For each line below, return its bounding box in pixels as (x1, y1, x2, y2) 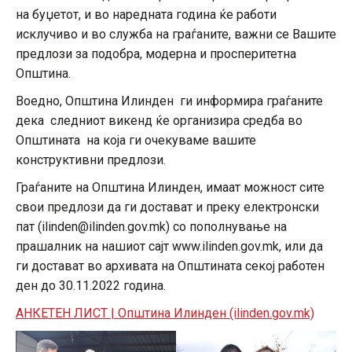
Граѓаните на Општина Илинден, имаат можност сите (16, 180, 324, 196)
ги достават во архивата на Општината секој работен (16, 258, 324, 274)
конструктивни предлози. (16, 152, 166, 168)
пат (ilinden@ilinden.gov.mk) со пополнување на (16, 219, 287, 235)
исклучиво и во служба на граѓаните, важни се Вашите (16, 27, 336, 42)
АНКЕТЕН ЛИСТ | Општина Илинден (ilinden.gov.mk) (16, 306, 314, 321)
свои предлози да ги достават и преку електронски (16, 200, 319, 215)
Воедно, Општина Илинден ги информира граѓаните (16, 93, 323, 109)
